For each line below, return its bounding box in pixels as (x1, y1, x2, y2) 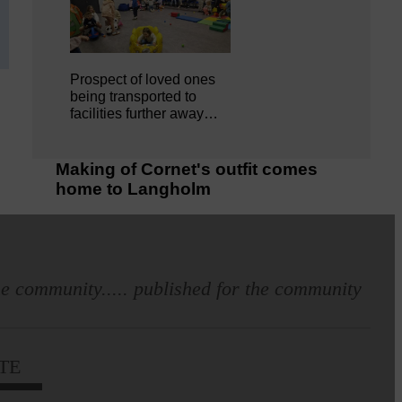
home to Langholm (56, 179, 211, 199)
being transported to (70, 89, 197, 105)
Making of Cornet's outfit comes (56, 160, 318, 179)
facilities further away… (70, 106, 219, 122)
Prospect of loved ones (70, 72, 216, 88)
